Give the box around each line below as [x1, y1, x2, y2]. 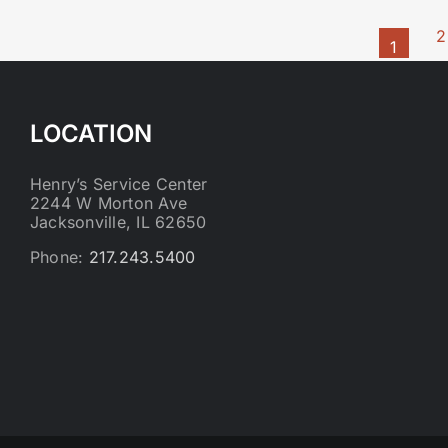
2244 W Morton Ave [30, 193, 188, 213]
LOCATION [30, 119, 152, 148]
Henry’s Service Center [30, 174, 208, 194]
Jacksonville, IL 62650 [30, 212, 207, 232]
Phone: [30, 247, 89, 267]
